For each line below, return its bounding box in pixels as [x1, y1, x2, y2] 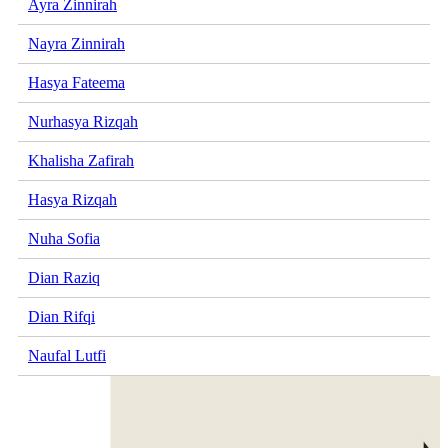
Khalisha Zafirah [28, 152, 134, 170]
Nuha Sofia [28, 230, 100, 248]
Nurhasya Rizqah [28, 113, 138, 131]
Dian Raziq [28, 269, 100, 287]
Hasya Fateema [28, 74, 125, 92]
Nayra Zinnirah [28, 35, 125, 53]
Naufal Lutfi [28, 347, 106, 365]
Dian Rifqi [28, 308, 95, 326]
